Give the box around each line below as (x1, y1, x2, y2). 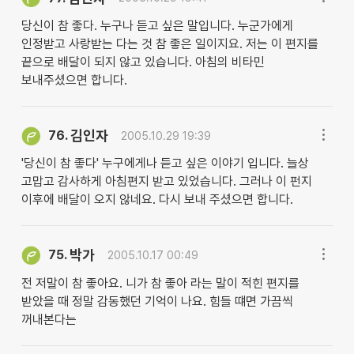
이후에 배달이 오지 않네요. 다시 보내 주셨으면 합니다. (21, 192, 293, 208)
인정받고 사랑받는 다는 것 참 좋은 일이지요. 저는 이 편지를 (21, 36, 318, 52)
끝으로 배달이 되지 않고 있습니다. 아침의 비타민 (21, 55, 265, 70)
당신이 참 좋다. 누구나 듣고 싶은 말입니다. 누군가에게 (21, 18, 293, 34)
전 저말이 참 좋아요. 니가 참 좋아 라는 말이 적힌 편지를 (21, 275, 299, 291)
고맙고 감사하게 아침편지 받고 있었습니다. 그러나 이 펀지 (21, 174, 312, 190)
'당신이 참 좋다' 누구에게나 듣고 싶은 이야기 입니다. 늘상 (21, 156, 309, 171)
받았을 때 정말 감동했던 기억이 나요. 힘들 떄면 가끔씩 (21, 293, 293, 309)
